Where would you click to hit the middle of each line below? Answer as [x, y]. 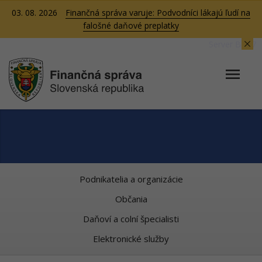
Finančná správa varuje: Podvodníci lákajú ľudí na [158, 13]
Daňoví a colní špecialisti [131, 219]
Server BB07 [232, 44]
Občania [131, 199]
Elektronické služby [131, 239]
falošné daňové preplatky [131, 25]
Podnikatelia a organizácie [131, 179]
